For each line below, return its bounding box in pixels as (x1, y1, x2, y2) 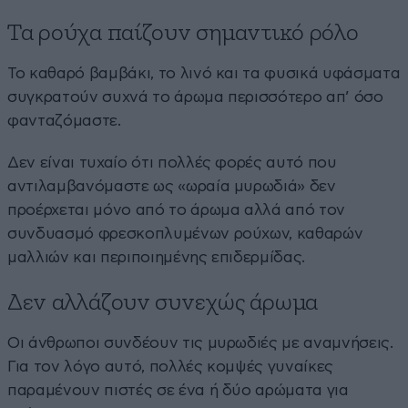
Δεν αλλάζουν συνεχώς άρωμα (7, 291, 318, 316)
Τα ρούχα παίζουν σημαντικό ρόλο (7, 21, 359, 46)
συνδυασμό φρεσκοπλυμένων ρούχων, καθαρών (7, 226, 363, 242)
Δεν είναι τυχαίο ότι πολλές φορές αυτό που (7, 155, 337, 171)
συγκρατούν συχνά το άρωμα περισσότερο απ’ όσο (7, 89, 383, 106)
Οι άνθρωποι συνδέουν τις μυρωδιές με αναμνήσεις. (7, 335, 393, 352)
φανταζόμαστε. (7, 113, 121, 129)
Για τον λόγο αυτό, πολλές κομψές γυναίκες (7, 359, 334, 375)
